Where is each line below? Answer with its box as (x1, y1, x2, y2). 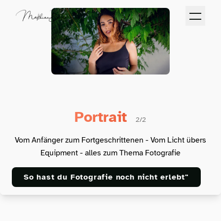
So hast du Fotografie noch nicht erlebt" (24, 172, 189, 182)
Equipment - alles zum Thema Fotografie (40, 147, 181, 158)
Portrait (74, 107, 132, 126)
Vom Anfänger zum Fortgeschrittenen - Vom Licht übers (14, 135, 206, 145)
